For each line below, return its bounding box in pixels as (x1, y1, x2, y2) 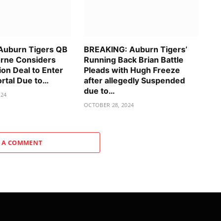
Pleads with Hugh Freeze (84, 65, 180, 75)
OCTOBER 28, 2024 (84, 101, 134, 109)
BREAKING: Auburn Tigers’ (84, 44, 187, 55)
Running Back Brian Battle (84, 55, 184, 65)
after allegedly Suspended (84, 75, 185, 86)
